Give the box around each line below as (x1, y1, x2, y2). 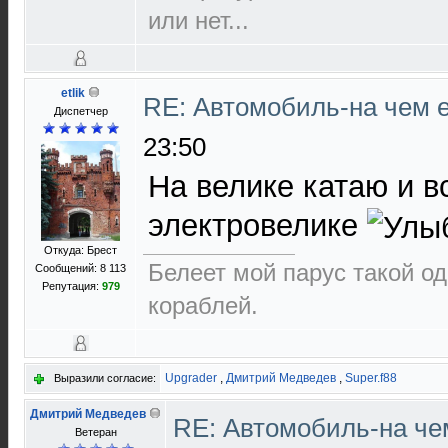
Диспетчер (53, 105, 108, 117)
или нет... (148, 6, 249, 34)
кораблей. (148, 292, 258, 320)
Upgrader (165, 371, 217, 385)
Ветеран (74, 426, 117, 438)
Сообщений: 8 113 (35, 262, 126, 274)
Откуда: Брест (44, 244, 117, 256)
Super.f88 (345, 371, 397, 385)
